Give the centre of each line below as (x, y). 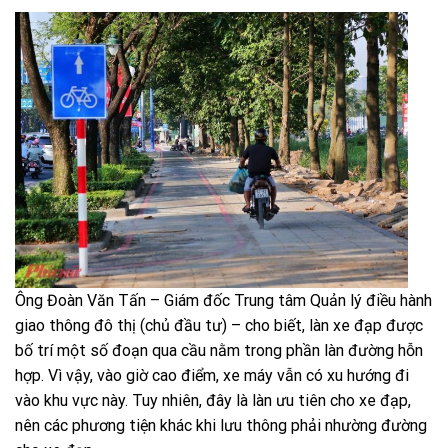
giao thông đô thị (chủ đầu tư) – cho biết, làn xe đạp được (219, 325)
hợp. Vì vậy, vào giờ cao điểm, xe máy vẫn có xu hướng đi (212, 375)
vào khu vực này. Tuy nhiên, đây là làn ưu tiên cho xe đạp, (213, 400)
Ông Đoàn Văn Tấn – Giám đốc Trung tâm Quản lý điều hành (223, 300)
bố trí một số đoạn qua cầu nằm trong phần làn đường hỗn (219, 350)
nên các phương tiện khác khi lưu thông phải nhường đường (221, 425)
